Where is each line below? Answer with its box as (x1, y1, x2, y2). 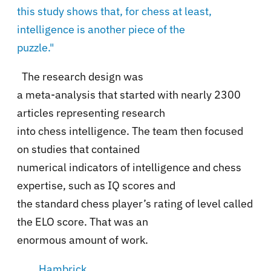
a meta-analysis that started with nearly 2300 (17, 87, 241, 102)
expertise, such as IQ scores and (17, 178, 175, 192)
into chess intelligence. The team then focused (17, 123, 243, 138)
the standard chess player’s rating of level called (17, 196, 253, 211)
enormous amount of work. (17, 232, 148, 247)
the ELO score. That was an (17, 214, 148, 229)
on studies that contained (17, 142, 140, 156)
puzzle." (17, 40, 54, 54)
